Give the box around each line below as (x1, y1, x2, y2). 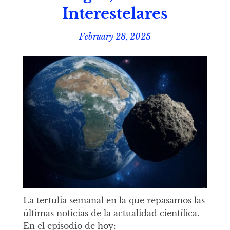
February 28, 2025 (79, 31, 151, 42)
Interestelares (62, 4, 168, 23)
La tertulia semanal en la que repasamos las (23, 195, 205, 206)
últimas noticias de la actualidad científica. (23, 208, 199, 219)
